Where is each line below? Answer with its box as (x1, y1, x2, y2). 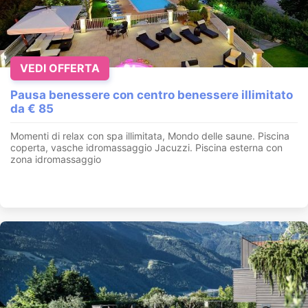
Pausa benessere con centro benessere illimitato (10, 88, 293, 102)
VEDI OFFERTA (20, 61, 100, 76)
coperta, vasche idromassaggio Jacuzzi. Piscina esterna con (10, 142, 283, 154)
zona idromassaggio (10, 153, 101, 166)
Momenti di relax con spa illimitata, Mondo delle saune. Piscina (10, 130, 289, 142)
